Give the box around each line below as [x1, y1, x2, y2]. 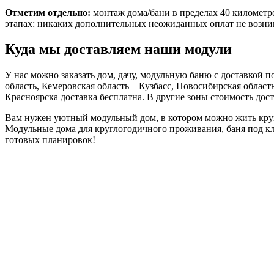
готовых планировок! [5, 135, 95, 146]
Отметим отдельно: [5, 7, 91, 18]
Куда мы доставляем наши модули [5, 41, 232, 57]
